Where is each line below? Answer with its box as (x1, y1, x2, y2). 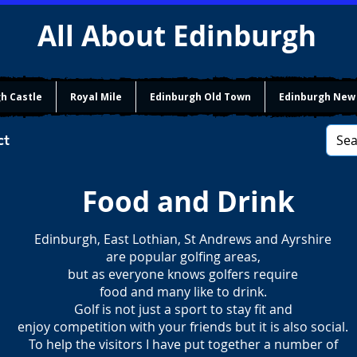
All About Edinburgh (37, 17, 324, 55)
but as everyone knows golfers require (68, 265, 298, 283)
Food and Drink (81, 182, 295, 221)
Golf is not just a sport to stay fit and (73, 300, 292, 318)
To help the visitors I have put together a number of (28, 335, 338, 353)
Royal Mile (70, 90, 122, 104)
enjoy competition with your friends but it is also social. (18, 318, 348, 335)
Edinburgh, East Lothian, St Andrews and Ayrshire (34, 230, 331, 248)
